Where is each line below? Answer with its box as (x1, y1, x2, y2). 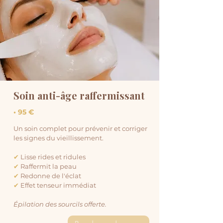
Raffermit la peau (19, 162, 77, 171)
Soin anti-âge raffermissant (13, 89, 145, 103)
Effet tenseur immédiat (19, 181, 96, 190)
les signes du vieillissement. (13, 134, 104, 142)
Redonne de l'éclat (19, 172, 81, 180)
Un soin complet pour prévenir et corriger (13, 124, 147, 133)
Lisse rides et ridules (19, 153, 86, 161)
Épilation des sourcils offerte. (13, 200, 107, 209)
